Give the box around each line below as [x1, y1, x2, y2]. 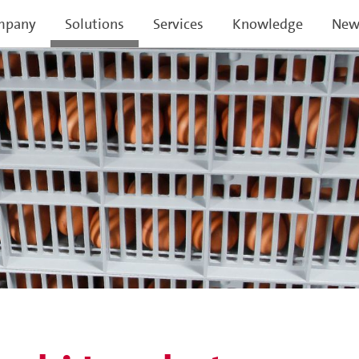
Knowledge [232, 14, 303, 34]
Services [153, 14, 204, 34]
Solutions [65, 14, 124, 34]
